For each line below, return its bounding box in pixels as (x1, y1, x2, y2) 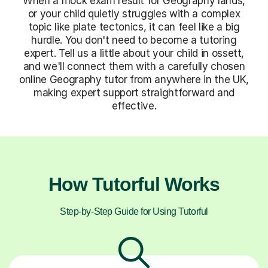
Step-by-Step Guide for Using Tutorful (60, 206, 208, 217)
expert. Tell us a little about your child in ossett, (23, 47, 245, 59)
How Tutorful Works (48, 173, 220, 195)
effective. (111, 99, 157, 112)
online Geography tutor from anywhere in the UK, (19, 73, 249, 86)
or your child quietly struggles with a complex (28, 7, 240, 20)
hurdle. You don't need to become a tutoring (31, 33, 237, 46)
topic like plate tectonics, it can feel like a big (28, 20, 240, 33)
